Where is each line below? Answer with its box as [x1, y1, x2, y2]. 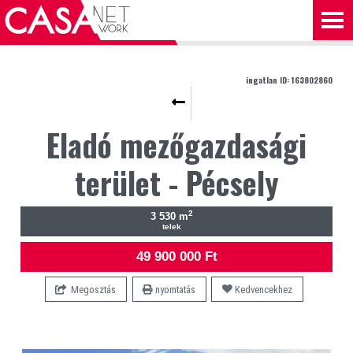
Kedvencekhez [232, 283, 293, 295]
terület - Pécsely [74, 159, 279, 205]
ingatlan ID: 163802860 [246, 73, 333, 86]
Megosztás [66, 283, 117, 295]
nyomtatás [153, 283, 196, 295]
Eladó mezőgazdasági [46, 121, 307, 167]
